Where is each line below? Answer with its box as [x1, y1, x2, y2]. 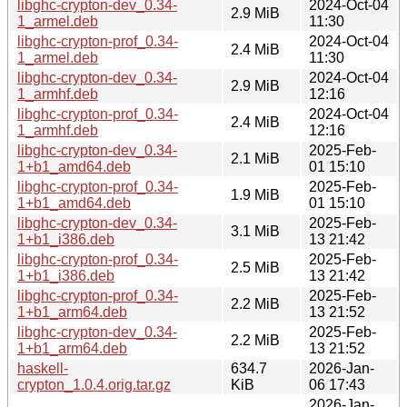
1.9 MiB [231, 186, 280, 203]
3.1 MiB [231, 223, 280, 239]
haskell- [17, 360, 68, 376]
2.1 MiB [231, 150, 280, 166]
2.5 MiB [231, 259, 280, 275]
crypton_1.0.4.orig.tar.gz [17, 376, 171, 392]
